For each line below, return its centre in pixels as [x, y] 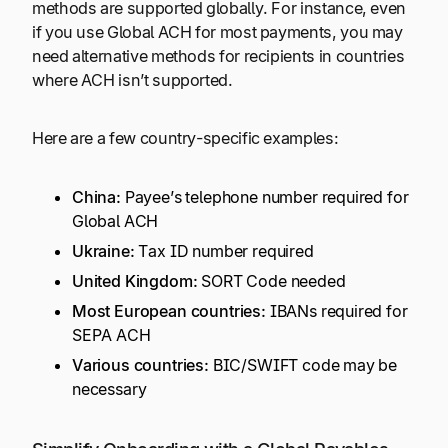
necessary [109, 389]
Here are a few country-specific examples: [185, 138]
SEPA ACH [111, 334]
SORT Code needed [271, 280]
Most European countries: [169, 310]
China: [96, 196]
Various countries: [140, 365]
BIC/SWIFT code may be [303, 365]
